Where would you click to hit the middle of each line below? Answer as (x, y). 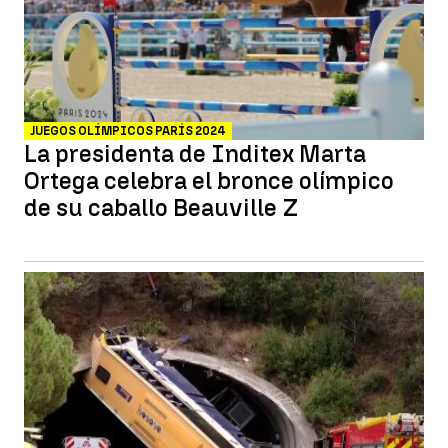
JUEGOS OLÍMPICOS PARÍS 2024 (128, 131)
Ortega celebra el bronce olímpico (209, 180)
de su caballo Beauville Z (161, 207)
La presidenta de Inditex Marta (195, 153)
